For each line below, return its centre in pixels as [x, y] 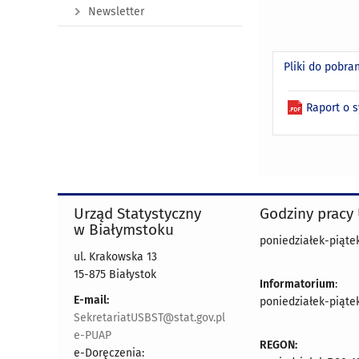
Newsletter [116, 12]
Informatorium [297, 284]
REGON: [278, 345]
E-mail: [91, 301]
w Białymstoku [124, 230]
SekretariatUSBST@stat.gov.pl [149, 318]
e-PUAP [93, 336]
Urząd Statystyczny [137, 214]
